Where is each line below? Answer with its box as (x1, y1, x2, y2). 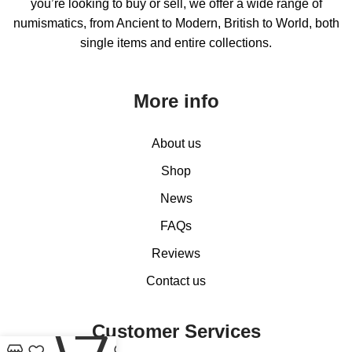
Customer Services (91, 321, 261, 343)
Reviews (152, 247, 200, 261)
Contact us (146, 274, 206, 288)
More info (133, 90, 219, 112)
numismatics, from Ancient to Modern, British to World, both (13, 16, 339, 31)
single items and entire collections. (80, 36, 272, 50)
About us (151, 137, 201, 151)
